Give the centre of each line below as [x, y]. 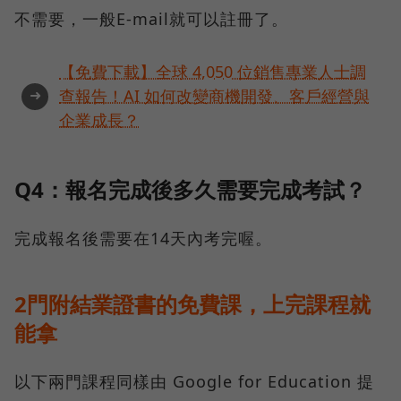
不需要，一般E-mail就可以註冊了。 [151, 19]
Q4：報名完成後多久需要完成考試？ [190, 190]
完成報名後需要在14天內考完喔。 [143, 239]
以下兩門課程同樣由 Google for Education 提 [194, 382]
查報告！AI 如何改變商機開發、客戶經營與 [214, 96]
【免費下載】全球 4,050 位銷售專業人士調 [213, 72]
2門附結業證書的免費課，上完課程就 [192, 304]
